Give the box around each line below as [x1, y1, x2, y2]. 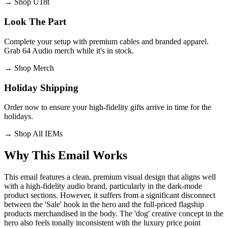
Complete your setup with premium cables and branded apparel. [4, 37, 209, 46]
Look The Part [4, 16, 66, 27]
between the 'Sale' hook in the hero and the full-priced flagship [4, 200, 204, 209]
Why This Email [4, 149, 93, 162]
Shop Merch [14, 63, 54, 72]
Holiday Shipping [4, 82, 78, 93]
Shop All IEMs [14, 129, 63, 138]
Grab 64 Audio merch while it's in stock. [4, 46, 134, 55]
